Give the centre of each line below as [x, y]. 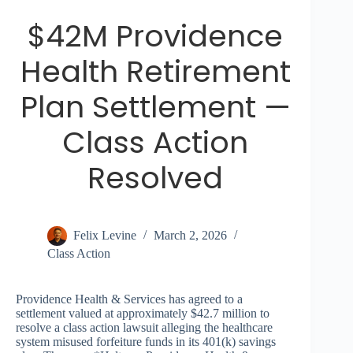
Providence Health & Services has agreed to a [129, 299]
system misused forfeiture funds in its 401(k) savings [146, 342]
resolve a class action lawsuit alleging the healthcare [144, 328]
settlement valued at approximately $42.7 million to [143, 314]
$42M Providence [156, 36]
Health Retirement [155, 72]
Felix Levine [105, 236]
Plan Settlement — [155, 107]
